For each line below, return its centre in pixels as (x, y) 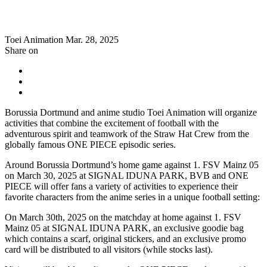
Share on (21, 51)
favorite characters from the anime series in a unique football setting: (132, 197)
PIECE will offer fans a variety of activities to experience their (121, 187)
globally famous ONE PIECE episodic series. (90, 145)
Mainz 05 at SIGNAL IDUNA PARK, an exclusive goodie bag (124, 228)
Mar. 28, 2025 (92, 40)
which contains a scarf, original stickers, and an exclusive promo (125, 239)
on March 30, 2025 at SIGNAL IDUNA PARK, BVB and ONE (127, 176)
